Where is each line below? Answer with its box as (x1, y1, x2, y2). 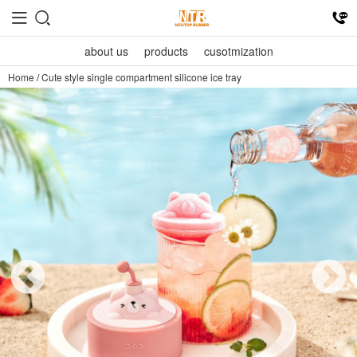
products (143, 43, 188, 59)
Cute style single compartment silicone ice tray (41, 70, 241, 84)
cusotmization (203, 43, 273, 59)
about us (84, 43, 128, 59)
